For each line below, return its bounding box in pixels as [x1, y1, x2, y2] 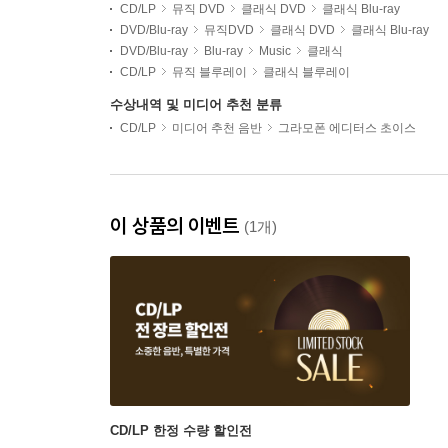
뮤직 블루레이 [172, 65, 247, 79]
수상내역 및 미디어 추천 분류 [110, 97, 282, 112]
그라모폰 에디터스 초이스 [278, 121, 416, 135]
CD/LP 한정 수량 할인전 [110, 423, 252, 438]
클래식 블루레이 [263, 65, 350, 79]
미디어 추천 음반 [172, 121, 262, 135]
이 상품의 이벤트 [110, 213, 244, 238]
